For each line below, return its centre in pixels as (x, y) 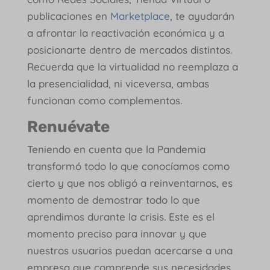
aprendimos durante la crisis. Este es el (121, 216)
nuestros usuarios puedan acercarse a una (130, 250)
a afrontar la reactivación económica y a (125, 33)
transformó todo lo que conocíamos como (128, 166)
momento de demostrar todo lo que (113, 199)
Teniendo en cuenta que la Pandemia (116, 149)
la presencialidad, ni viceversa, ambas (118, 83)
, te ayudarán (202, 16)
